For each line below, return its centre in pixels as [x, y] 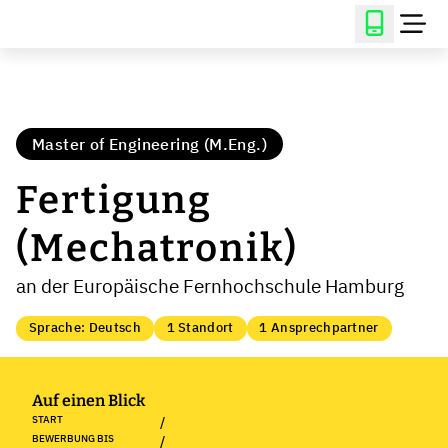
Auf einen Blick [88, 400]
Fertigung [114, 200]
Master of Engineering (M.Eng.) [149, 144]
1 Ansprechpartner [319, 328]
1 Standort [200, 328]
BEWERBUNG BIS [73, 438]
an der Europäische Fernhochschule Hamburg [210, 285]
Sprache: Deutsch [84, 328]
